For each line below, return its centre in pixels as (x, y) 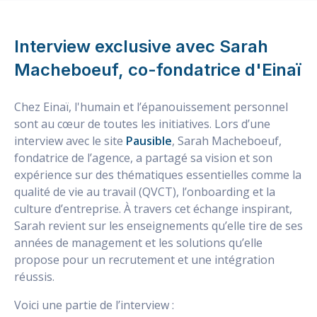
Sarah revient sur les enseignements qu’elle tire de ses (158, 225)
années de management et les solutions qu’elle (138, 242)
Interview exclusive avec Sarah (141, 46)
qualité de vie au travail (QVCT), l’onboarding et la (145, 191)
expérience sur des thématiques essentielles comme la (158, 174)
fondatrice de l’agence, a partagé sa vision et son (143, 157)
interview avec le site (70, 140)
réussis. (34, 276)
